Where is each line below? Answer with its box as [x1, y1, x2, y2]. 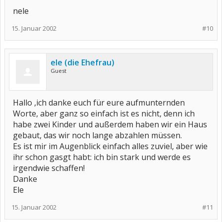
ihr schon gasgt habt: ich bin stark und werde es [13, 152, 191, 163]
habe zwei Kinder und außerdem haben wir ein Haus [13, 119, 207, 130]
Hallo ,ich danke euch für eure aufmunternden [13, 97, 185, 108]
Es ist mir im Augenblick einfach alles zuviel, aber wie [13, 141, 208, 152]
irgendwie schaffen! [13, 163, 85, 173]
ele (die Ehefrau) [51, 57, 114, 68]
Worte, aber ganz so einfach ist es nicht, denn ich [13, 108, 195, 119]
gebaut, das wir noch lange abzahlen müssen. [13, 130, 182, 141]
